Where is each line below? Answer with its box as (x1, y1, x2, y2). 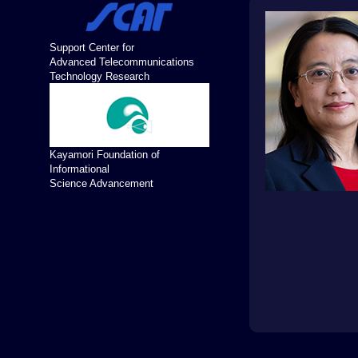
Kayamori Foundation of (50, 149, 160, 161)
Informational (50, 163, 109, 175)
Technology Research (50, 70, 149, 82)
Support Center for (50, 42, 134, 54)
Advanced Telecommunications (50, 56, 194, 68)
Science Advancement (50, 177, 153, 189)
